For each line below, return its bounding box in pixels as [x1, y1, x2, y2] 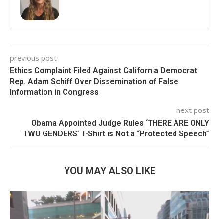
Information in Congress [10, 88, 99, 97]
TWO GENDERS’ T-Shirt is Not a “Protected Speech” [23, 129, 209, 139]
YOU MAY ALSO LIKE [64, 165, 155, 177]
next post [176, 105, 209, 115]
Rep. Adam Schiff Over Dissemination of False [10, 77, 178, 87]
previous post [10, 53, 57, 63]
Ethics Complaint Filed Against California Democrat [10, 66, 197, 76]
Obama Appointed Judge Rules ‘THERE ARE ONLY [31, 118, 209, 128]
